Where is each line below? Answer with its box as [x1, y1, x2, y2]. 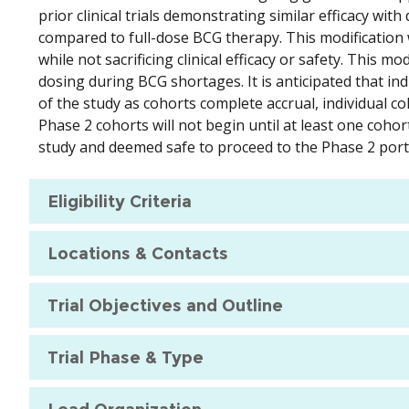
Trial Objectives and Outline [47, 295, 283, 316]
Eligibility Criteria [47, 191, 192, 212]
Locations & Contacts [47, 243, 228, 264]
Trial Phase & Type [47, 347, 204, 368]
